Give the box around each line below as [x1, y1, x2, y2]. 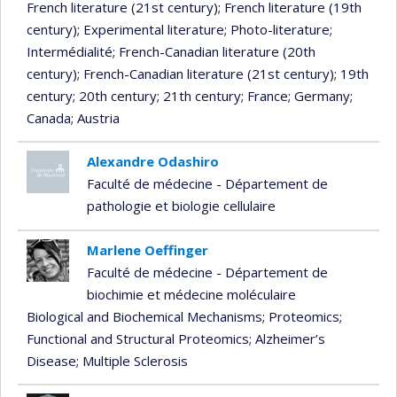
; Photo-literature [224, 20, 330, 39]
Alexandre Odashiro [86, 152, 219, 171]
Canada [27, 109, 71, 128]
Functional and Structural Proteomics [27, 330, 249, 348]
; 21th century [157, 87, 241, 105]
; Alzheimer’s [249, 330, 325, 348]
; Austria [71, 109, 120, 128]
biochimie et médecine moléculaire [86, 285, 296, 304]
